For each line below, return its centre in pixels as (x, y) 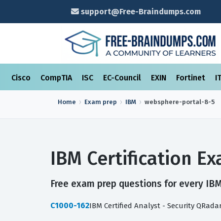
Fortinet (192, 78)
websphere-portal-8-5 (180, 102)
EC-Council (123, 78)
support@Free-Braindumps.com (140, 12)
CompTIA (57, 78)
